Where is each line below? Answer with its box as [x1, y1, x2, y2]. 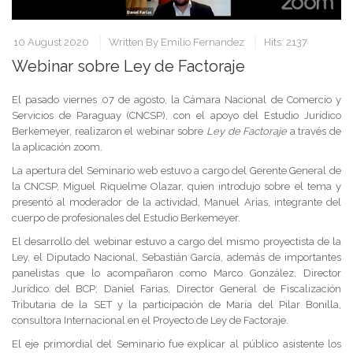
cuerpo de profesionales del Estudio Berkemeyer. [12, 212, 240, 225]
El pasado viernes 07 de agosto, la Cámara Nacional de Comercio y [12, 94, 341, 106]
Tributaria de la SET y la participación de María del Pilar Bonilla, [12, 299, 341, 311]
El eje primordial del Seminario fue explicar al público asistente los [12, 338, 341, 351]
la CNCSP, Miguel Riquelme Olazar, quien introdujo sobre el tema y [12, 180, 341, 193]
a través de [287, 125, 342, 138]
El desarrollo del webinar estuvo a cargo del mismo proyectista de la [12, 236, 341, 248]
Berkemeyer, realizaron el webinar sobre [12, 125, 206, 138]
